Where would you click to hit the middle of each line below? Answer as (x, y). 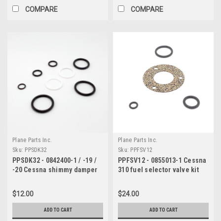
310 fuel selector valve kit (158, 169)
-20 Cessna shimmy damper (55, 169)
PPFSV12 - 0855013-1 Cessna (162, 160)
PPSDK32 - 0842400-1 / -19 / (55, 160)
